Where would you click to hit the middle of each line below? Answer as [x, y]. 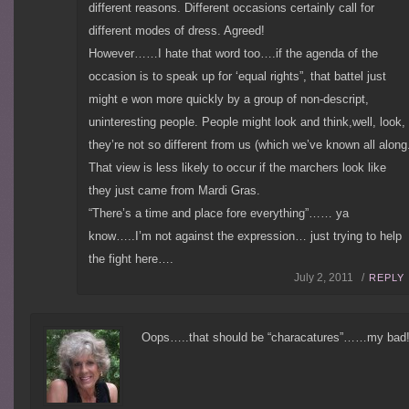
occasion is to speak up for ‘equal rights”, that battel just [237, 76]
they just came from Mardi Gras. [174, 190]
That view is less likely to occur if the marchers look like [237, 167]
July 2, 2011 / [329, 278]
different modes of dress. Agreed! [176, 30]
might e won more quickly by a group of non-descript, [228, 99]
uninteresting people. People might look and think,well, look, [246, 121]
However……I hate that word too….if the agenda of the [233, 53]
